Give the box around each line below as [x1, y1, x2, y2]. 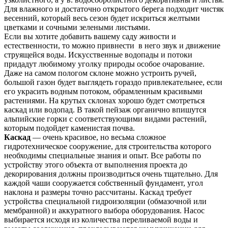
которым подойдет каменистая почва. [4, 124, 135, 133]
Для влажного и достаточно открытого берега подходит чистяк [4, 5, 224, 14]
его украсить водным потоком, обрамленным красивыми [4, 87, 203, 96]
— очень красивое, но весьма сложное [31, 133, 166, 142]
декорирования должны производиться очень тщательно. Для [4, 169, 218, 179]
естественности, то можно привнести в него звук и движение [4, 41, 220, 50]
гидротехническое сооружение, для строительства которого [4, 142, 211, 151]
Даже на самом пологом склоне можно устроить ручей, [4, 69, 196, 78]
